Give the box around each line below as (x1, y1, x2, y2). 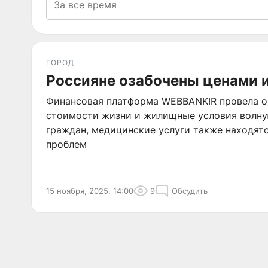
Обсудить (172, 186, 208, 196)
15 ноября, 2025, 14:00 (46, 186, 133, 196)
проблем (46, 138, 87, 150)
